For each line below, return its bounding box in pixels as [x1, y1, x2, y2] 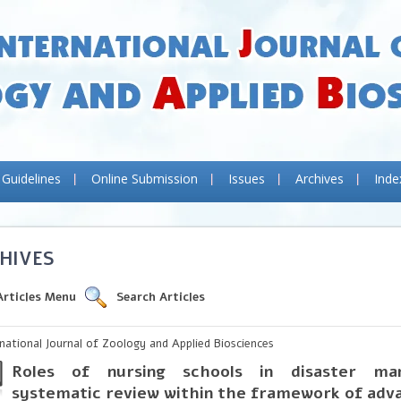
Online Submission [91, 170, 198, 187]
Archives [295, 170, 344, 187]
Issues [228, 170, 265, 187]
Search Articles [116, 288, 206, 305]
